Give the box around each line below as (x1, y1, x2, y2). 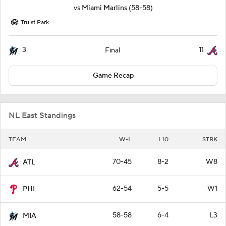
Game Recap (92, 71, 134, 80)
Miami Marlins (81, 4, 127, 13)
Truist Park (21, 19, 49, 26)
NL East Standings (9, 110, 76, 121)
